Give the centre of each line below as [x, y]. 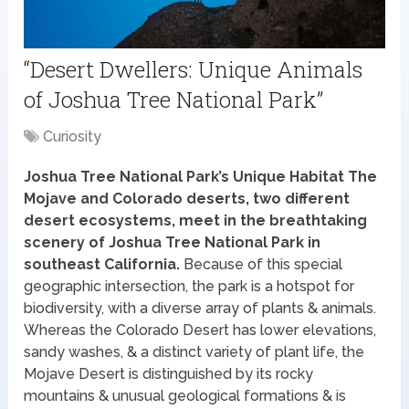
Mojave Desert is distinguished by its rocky [169, 373]
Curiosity [73, 136]
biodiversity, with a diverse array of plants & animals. [200, 308]
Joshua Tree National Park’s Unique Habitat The [201, 176]
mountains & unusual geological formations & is [185, 395]
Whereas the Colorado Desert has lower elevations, [200, 330]
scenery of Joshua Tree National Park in [173, 242]
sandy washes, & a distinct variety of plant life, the [194, 351]
